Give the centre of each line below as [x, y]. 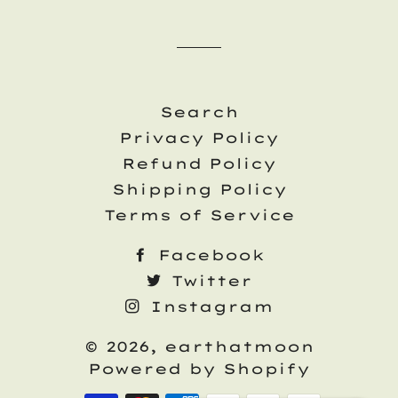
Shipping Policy [199, 189]
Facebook [208, 255]
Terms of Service [199, 215]
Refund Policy [199, 163]
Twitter [208, 281]
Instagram [208, 306]
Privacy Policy [199, 138]
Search [199, 112]
